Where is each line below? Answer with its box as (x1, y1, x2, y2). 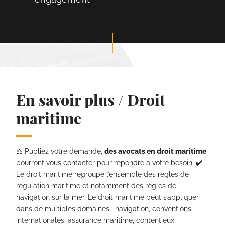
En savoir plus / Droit (16, 89, 165, 110)
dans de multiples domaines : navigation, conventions (16, 204, 191, 213)
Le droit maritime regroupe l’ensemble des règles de (16, 169, 189, 178)
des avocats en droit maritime (104, 146, 206, 155)
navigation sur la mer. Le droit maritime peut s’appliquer (16, 192, 199, 201)
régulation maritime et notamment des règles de (16, 181, 176, 190)
